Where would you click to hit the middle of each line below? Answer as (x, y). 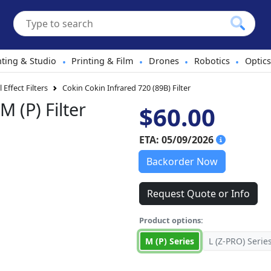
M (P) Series (170, 241)
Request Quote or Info (198, 194)
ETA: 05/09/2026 (178, 140)
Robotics (212, 61)
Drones (164, 61)
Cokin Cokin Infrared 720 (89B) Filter (126, 88)
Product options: (171, 220)
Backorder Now (182, 162)
